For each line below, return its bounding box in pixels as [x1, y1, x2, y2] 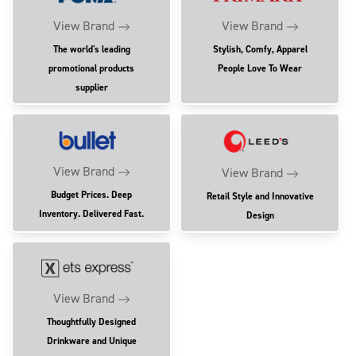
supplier [75, 81, 108, 95]
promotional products [48, 62, 135, 75]
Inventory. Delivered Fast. [39, 207, 145, 220]
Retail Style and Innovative [206, 189, 314, 203]
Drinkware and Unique [46, 334, 137, 347]
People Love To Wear [218, 62, 303, 75]
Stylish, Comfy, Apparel [212, 43, 308, 56]
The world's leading [52, 43, 130, 56]
